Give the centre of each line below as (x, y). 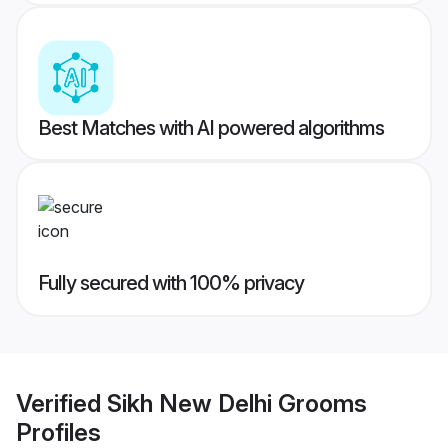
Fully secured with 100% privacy (171, 283)
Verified (61, 403)
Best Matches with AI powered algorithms (211, 128)
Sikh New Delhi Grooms (237, 403)
